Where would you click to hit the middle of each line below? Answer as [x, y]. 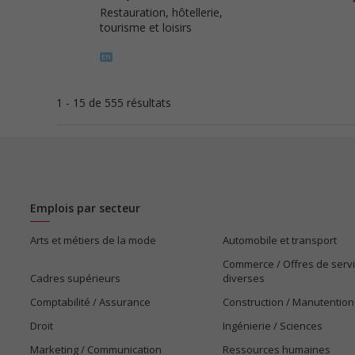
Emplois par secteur [85, 208]
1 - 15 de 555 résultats [114, 103]
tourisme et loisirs [146, 27]
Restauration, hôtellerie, [161, 12]
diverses [244, 278]
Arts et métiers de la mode [93, 240]
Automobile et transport [280, 240]
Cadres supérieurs [75, 278]
